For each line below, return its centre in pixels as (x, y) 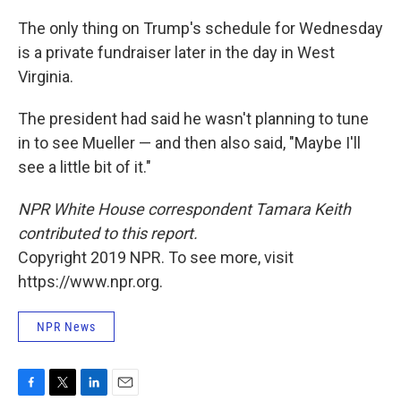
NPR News (66, 327)
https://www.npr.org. (90, 282)
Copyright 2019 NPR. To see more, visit (156, 258)
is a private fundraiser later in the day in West (176, 53)
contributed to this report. (108, 234)
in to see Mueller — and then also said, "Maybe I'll (189, 143)
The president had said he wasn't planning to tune (193, 119)
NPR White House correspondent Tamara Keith (184, 209)
